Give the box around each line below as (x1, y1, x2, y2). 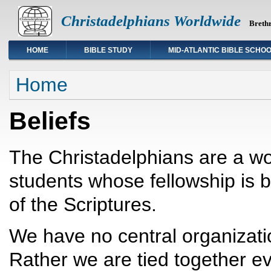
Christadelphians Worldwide (61, 13, 241, 29)
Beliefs (9, 106, 91, 135)
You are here (9, 70, 82, 83)
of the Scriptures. (9, 193, 157, 215)
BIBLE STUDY (84, 46, 132, 54)
